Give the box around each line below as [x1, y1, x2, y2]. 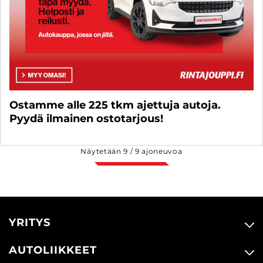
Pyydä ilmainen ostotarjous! [9, 112, 163, 125]
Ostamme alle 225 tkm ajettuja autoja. [9, 98, 221, 112]
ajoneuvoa [139, 146, 183, 156]
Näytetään [80, 146, 124, 156]
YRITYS [9, 215, 50, 229]
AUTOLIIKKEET [9, 243, 97, 257]
